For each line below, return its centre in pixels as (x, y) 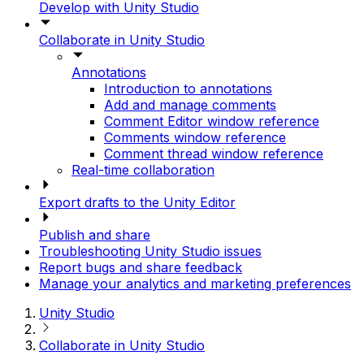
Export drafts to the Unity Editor (137, 203)
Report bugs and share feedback (141, 268)
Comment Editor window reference (212, 121)
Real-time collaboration (143, 170)
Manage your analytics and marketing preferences (195, 284)
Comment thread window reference (214, 154)
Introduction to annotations (188, 89)
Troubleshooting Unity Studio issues (150, 251)
